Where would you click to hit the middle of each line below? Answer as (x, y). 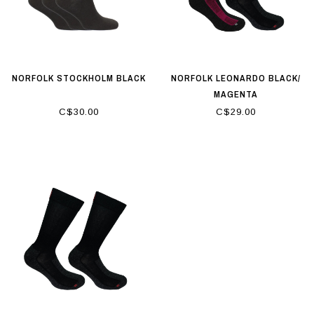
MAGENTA (235, 94)
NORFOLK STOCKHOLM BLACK (78, 78)
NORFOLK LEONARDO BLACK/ (235, 78)
